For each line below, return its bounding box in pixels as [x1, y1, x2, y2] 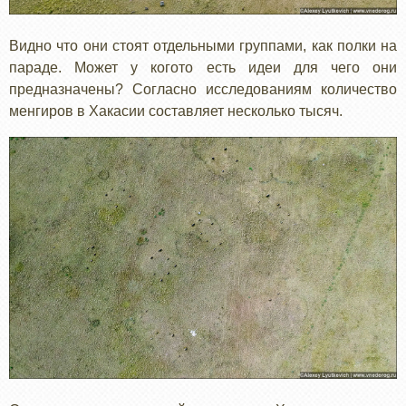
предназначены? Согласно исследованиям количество [9, 81, 397, 97]
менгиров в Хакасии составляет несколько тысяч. [9, 102, 343, 119]
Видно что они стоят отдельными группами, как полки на [9, 37, 397, 53]
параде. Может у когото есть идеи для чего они [9, 59, 397, 75]
